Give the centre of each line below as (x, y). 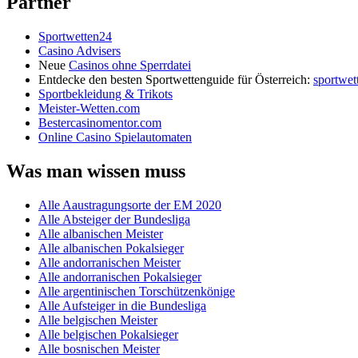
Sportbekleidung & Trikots (105, 94)
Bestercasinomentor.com (100, 123)
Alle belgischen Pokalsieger (108, 334)
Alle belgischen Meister (98, 320)
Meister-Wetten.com (89, 109)
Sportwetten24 (75, 37)
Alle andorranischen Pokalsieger (120, 276)
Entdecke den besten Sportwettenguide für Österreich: (176, 80)
